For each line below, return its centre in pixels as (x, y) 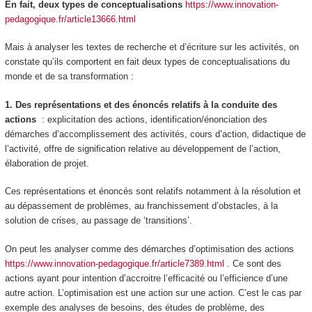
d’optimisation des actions (241, 249)
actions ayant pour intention (62, 278)
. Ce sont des (252, 263)
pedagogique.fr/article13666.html (70, 19)
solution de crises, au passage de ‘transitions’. (98, 221)
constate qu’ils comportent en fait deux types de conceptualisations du (147, 62)
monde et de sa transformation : (69, 77)
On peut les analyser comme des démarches (96, 249)
